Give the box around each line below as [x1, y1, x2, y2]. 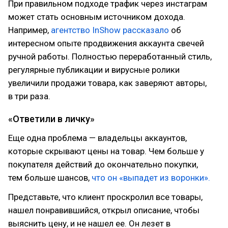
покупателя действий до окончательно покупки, [8, 159, 198, 169]
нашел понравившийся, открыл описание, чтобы [8, 205, 199, 215]
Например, [8, 24, 51, 35]
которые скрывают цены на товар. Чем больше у [8, 146, 204, 156]
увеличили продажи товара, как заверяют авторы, [8, 77, 207, 88]
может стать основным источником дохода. [8, 11, 185, 22]
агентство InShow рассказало [51, 24, 169, 35]
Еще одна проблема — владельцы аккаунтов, [8, 132, 187, 143]
